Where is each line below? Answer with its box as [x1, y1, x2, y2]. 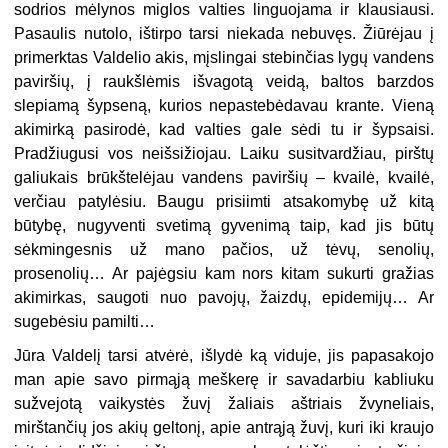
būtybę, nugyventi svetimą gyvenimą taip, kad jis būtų [14, 216, 434, 234]
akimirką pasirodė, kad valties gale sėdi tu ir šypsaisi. [14, 120, 434, 138]
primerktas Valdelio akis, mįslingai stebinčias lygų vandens [14, 48, 434, 66]
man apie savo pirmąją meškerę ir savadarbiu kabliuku [14, 370, 434, 388]
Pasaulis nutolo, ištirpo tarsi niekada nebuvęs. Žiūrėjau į [14, 24, 434, 42]
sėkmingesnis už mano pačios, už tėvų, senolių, [14, 240, 434, 258]
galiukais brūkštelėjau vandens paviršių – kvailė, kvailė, [14, 168, 434, 186]
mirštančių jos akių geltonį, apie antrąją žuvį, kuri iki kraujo [14, 418, 434, 436]
